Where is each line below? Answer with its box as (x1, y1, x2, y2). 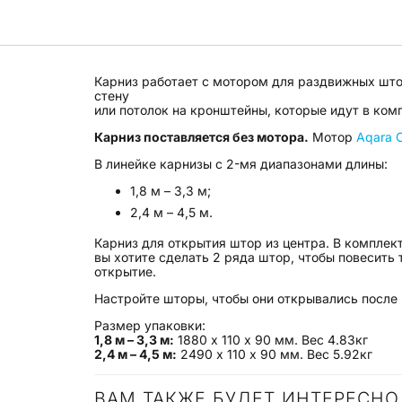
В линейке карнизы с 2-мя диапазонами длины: (94, 155, 388, 171)
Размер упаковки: (94, 318, 205, 334)
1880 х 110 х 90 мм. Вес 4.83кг (174, 332, 368, 348)
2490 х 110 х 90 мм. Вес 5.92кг (177, 346, 372, 363)
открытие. (94, 264, 156, 280)
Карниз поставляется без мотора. (94, 128, 309, 144)
